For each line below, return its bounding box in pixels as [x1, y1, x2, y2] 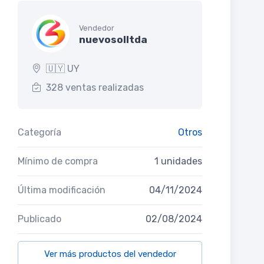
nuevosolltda [79, 33, 147, 45]
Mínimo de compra [18, 156, 98, 167]
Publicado [18, 213, 61, 225]
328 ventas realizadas [46, 82, 144, 94]
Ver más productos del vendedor [44, 249, 176, 260]
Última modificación [18, 184, 105, 196]
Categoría [18, 127, 61, 138]
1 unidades [154, 156, 202, 167]
